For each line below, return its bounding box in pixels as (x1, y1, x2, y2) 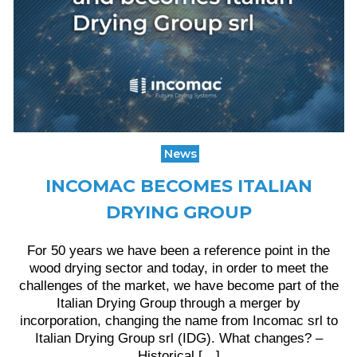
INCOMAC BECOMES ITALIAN (45, 175, 312, 197)
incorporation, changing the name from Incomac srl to (19, 313, 338, 328)
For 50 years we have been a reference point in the (27, 243, 330, 257)
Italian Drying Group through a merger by (57, 296, 300, 310)
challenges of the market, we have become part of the (18, 278, 339, 292)
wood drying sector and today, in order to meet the (29, 261, 328, 275)
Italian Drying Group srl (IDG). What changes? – (34, 331, 323, 345)
